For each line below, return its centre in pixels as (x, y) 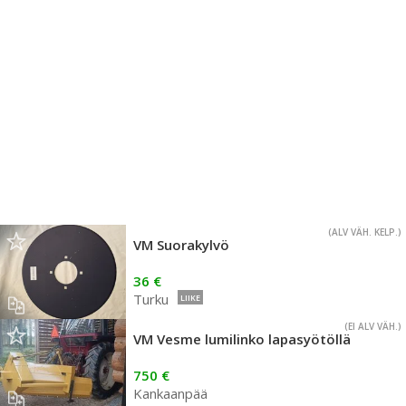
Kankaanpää (170, 393)
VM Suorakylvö (181, 245)
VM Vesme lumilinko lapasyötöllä (242, 339)
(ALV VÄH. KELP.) (365, 232)
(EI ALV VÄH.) (373, 326)
